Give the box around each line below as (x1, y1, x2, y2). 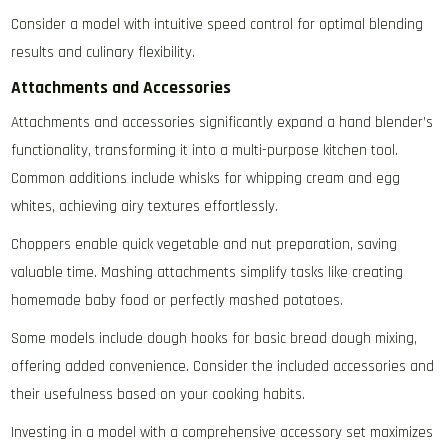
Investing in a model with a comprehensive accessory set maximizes (11, 423, 434, 443)
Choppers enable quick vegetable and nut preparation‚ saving (11, 235, 398, 255)
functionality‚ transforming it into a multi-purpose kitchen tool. (11, 141, 399, 161)
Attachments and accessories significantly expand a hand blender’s (11, 113, 434, 133)
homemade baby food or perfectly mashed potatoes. (11, 291, 344, 311)
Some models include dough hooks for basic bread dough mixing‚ (11, 329, 418, 349)
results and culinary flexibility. (11, 43, 196, 63)
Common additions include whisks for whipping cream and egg (11, 169, 401, 189)
